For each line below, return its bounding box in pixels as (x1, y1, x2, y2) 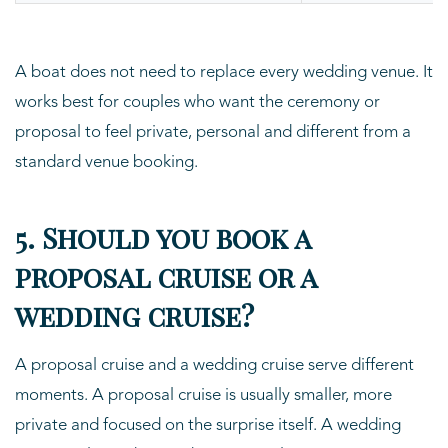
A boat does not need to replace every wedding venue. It (15, 63, 433, 81)
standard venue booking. (15, 153, 198, 171)
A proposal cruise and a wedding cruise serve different (15, 356, 414, 374)
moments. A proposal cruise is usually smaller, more (15, 386, 392, 404)
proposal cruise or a (15, 257, 317, 295)
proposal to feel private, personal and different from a (15, 123, 411, 141)
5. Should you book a (15, 218, 311, 256)
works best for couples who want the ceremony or (15, 93, 380, 111)
